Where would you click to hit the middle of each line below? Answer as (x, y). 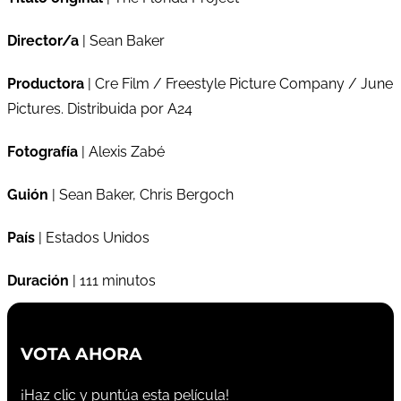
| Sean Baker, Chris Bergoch (141, 194)
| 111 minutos (112, 280)
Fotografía (43, 151)
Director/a (43, 40)
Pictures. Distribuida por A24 (100, 108)
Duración (38, 280)
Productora (46, 83)
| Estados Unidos (92, 237)
